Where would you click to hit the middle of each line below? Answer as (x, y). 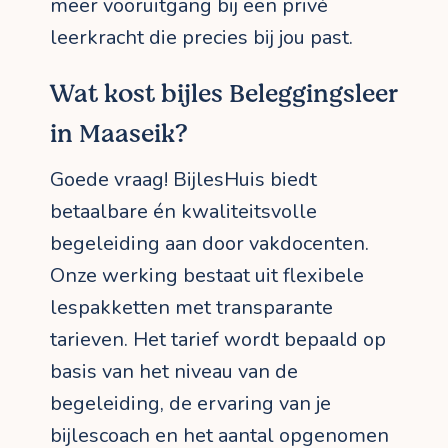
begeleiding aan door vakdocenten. (209, 244)
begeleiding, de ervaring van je (190, 404)
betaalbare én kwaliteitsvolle (183, 212)
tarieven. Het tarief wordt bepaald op (218, 340)
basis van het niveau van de (174, 372)
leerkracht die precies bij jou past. (201, 38)
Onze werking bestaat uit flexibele (207, 276)
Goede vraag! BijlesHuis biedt (183, 180)
